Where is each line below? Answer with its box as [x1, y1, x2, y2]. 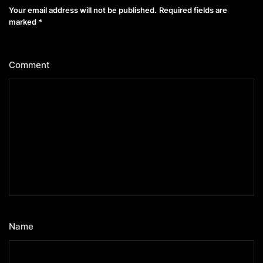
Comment [9, 59, 52, 70]
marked [9, 16, 38, 26]
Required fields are [159, 5, 227, 15]
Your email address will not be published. [9, 5, 157, 15]
